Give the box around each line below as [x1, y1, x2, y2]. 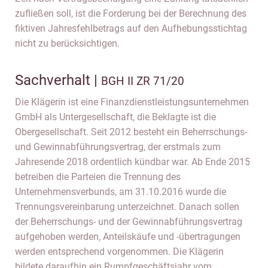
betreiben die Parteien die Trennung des [15, 171, 181, 182]
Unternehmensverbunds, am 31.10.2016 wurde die [15, 186, 226, 197]
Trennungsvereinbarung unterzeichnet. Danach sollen [15, 201, 239, 212]
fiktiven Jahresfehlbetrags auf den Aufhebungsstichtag [15, 23, 247, 34]
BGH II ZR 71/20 [101, 74, 184, 88]
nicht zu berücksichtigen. [15, 38, 120, 49]
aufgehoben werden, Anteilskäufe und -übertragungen [15, 231, 240, 242]
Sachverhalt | [15, 72, 101, 89]
